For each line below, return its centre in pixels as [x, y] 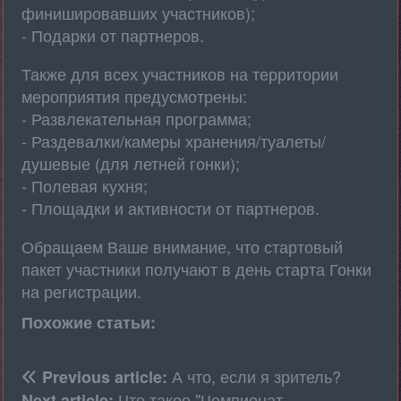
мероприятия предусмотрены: [137, 96]
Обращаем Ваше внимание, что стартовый [182, 246]
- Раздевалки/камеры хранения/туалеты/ [174, 141]
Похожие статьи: [89, 322]
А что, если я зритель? [256, 376]
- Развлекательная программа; [137, 118]
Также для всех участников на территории [180, 73]
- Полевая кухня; [85, 185]
